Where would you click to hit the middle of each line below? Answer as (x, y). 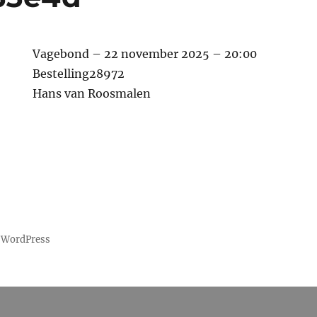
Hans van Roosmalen (92, 93)
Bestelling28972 (79, 74)
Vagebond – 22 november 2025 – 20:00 (145, 54)
